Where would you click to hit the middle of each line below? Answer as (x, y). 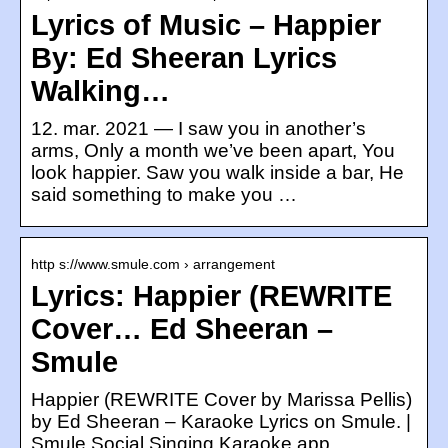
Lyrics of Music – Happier (206, 24)
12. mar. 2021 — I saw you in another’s (198, 128)
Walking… (100, 90)
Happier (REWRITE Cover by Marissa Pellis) (221, 399)
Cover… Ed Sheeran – (182, 328)
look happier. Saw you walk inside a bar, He (217, 172)
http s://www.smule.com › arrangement (153, 263)
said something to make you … (164, 194)
